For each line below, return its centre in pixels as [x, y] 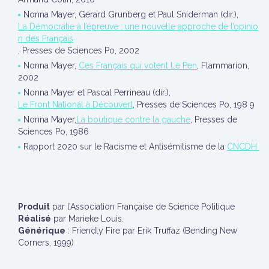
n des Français [46, 38]
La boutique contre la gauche [133, 119]
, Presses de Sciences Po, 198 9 [194, 104]
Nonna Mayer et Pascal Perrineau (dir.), [97, 92]
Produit [34, 207]
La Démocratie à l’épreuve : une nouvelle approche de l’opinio [138, 26]
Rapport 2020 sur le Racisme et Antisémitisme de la [125, 147]
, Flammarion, [223, 65]
